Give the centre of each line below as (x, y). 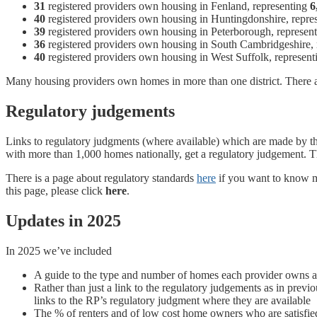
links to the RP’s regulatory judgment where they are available (172, 301)
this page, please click (56, 191)
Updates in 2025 (63, 221)
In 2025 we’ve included (59, 251)
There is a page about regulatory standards (101, 178)
